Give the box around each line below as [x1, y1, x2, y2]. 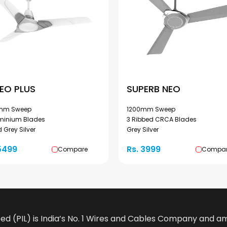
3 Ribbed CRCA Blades [127, 115, 197, 124]
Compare [58, 145, 88, 154]
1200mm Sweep [127, 105, 175, 113]
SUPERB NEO [127, 83, 180, 95]
